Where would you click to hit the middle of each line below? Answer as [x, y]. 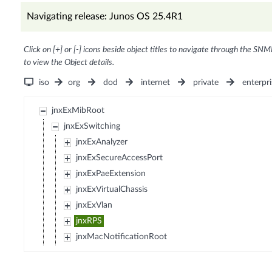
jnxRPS [89, 221]
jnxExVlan [94, 206]
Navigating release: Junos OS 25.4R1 [104, 17]
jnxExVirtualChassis [112, 190]
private [206, 83]
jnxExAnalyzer [102, 142]
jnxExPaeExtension [111, 174]
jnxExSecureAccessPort [120, 158]
